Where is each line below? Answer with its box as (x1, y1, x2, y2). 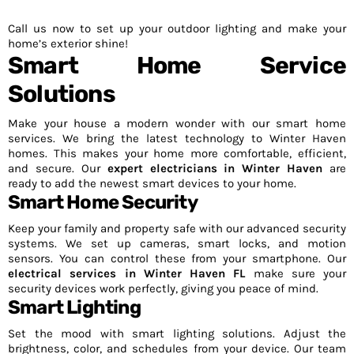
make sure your (245, 266, 346, 281)
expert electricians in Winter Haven (107, 161, 323, 175)
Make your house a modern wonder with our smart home (8, 116, 346, 130)
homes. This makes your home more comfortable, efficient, (8, 146, 346, 160)
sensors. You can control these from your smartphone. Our (8, 251, 346, 265)
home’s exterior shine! (8, 36, 128, 51)
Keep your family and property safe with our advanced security (8, 221, 346, 235)
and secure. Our (8, 161, 107, 175)
